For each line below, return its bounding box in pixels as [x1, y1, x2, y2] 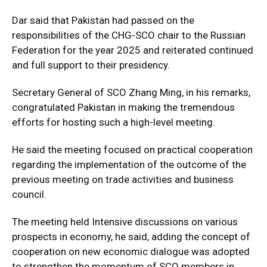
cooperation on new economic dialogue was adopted [12, 245, 250, 257]
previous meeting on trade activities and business [12, 173, 234, 185]
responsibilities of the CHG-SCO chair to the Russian [12, 29, 246, 41]
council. [12, 188, 46, 200]
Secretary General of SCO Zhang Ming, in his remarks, [12, 86, 250, 98]
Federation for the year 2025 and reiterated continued [12, 44, 253, 56]
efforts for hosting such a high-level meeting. [12, 116, 215, 128]
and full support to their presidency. [12, 58, 170, 71]
